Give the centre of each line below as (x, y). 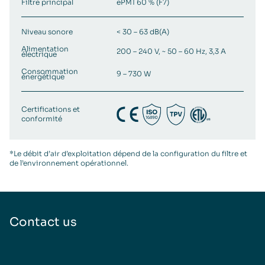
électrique (39, 54)
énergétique (43, 77)
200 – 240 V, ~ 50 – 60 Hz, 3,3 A (171, 51)
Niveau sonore (47, 32)
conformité (42, 119)
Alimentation (45, 49)
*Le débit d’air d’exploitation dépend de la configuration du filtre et (128, 154)
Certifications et (51, 109)
